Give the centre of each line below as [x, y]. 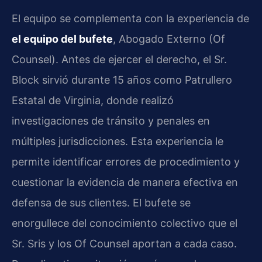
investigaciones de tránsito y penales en [111, 120]
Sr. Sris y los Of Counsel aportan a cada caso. [124, 243]
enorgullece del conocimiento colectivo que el [125, 223]
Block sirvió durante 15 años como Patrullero [122, 80]
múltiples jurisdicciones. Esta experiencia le [118, 141]
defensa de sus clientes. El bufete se [101, 202]
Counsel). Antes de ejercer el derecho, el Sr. [119, 59]
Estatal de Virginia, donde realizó [93, 100]
